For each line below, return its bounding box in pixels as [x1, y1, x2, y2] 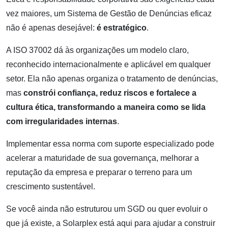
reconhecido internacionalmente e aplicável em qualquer [6, 60, 211, 69]
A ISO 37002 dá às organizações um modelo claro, [6, 45, 189, 54]
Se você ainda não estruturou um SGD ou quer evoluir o [6, 204, 208, 213]
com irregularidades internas [6, 117, 117, 126]
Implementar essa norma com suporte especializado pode [6, 139, 214, 148]
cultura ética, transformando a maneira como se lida [6, 102, 206, 111]
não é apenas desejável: [6, 23, 97, 32]
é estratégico [97, 23, 147, 32]
